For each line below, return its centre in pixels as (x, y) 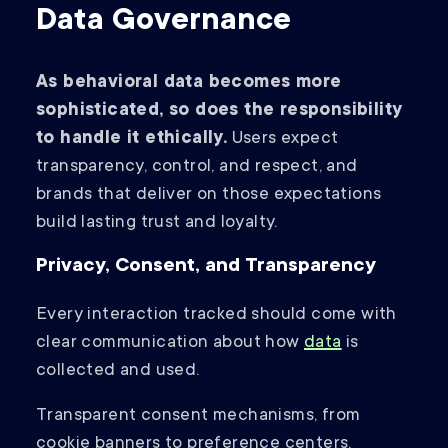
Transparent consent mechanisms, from (198, 416)
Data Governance (163, 22)
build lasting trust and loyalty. (157, 223)
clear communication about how (170, 343)
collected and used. (120, 371)
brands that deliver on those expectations (209, 195)
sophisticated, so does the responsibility (219, 111)
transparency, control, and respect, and (197, 167)
